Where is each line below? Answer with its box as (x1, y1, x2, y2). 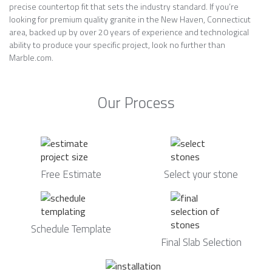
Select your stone (164, 166, 238, 182)
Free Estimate (41, 166, 101, 182)
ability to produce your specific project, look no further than (9, 38, 225, 51)
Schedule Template (31, 221, 111, 237)
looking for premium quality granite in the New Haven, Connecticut (9, 13, 251, 25)
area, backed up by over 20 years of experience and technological (9, 25, 249, 38)
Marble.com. (9, 51, 53, 64)
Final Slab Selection (160, 234, 242, 250)
